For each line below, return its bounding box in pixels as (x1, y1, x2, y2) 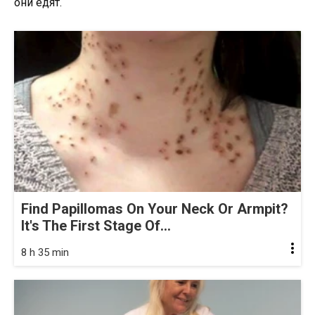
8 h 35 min (21, 246, 69, 259)
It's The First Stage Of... (21, 217, 171, 235)
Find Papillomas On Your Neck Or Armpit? (21, 200, 288, 218)
